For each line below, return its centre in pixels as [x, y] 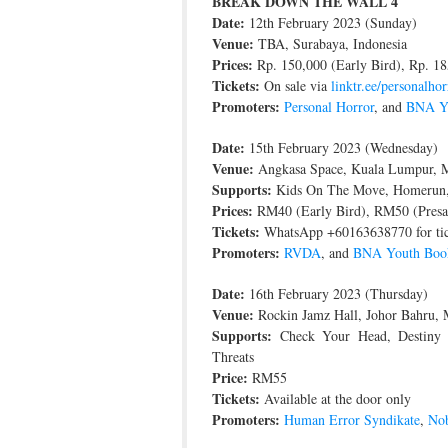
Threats [233, 356]
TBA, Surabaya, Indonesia [330, 43]
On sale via [295, 85]
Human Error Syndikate [352, 419]
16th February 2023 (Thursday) [336, 293]
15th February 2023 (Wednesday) [341, 147]
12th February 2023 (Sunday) [331, 22]
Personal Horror [329, 106]
